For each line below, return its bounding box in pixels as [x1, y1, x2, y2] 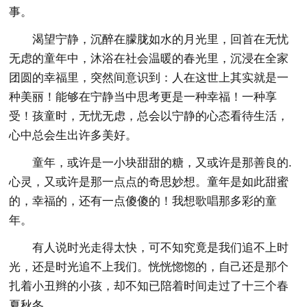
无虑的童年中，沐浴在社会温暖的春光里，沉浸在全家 [9, 51, 289, 65]
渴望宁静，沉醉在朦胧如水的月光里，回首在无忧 [32, 32, 289, 46]
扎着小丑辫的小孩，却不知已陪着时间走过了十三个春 [9, 279, 289, 293]
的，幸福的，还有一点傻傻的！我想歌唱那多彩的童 [9, 194, 278, 208]
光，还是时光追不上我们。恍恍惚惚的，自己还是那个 [9, 260, 289, 273]
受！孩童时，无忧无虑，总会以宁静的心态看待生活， [9, 109, 289, 123]
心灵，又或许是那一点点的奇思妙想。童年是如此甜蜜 [9, 175, 289, 188]
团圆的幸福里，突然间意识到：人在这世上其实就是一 [9, 71, 289, 84]
